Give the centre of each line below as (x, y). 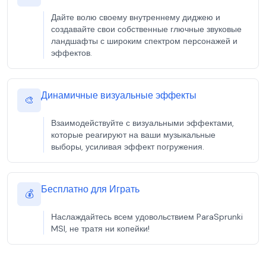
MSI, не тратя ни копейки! (100, 229)
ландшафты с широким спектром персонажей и (144, 41)
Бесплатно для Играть (90, 189)
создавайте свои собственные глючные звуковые (146, 29)
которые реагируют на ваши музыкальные (133, 135)
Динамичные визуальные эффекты (119, 95)
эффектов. (72, 53)
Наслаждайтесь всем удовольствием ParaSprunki (147, 217)
